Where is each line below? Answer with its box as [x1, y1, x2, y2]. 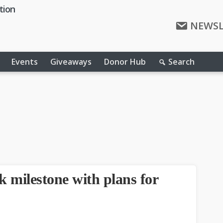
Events [11, 56, 38, 67]
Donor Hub [104, 56, 146, 67]
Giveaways [50, 56, 92, 67]
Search [168, 56, 195, 67]
